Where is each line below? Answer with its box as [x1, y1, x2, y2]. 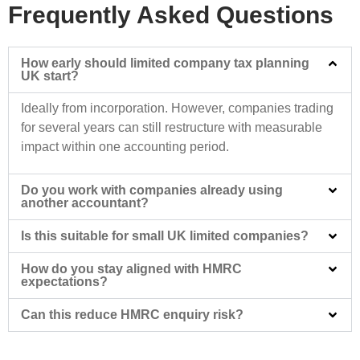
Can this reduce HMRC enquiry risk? [21, 308, 243, 322]
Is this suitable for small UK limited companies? [21, 229, 309, 243]
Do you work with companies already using [21, 183, 283, 198]
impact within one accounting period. [21, 139, 229, 153]
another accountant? [21, 196, 149, 211]
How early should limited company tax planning [21, 55, 309, 70]
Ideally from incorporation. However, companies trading [21, 100, 333, 115]
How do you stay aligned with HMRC [21, 262, 242, 276]
